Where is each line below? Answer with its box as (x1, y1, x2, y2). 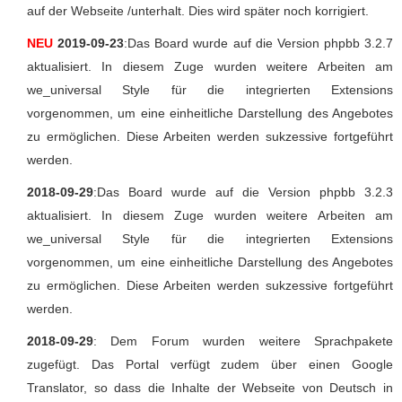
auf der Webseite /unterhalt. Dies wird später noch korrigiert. (27, 3, 369, 18)
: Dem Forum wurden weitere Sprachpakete (93, 333, 393, 348)
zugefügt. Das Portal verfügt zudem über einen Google (27, 356, 393, 371)
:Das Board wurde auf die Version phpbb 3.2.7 (124, 35, 393, 50)
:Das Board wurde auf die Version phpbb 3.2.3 (93, 184, 393, 199)
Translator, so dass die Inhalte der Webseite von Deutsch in (27, 380, 393, 395)
